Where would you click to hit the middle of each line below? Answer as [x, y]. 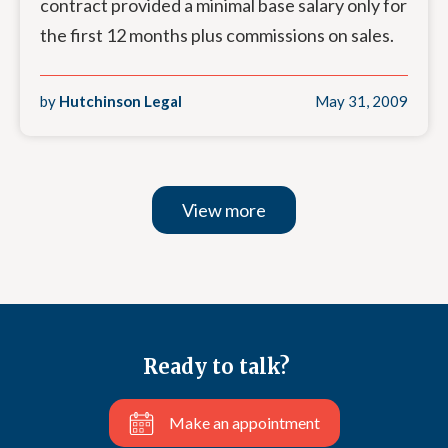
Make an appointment [244, 422]
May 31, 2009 [361, 101]
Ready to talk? [216, 366]
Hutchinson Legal [119, 101]
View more [224, 210]
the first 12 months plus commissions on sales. [217, 35]
